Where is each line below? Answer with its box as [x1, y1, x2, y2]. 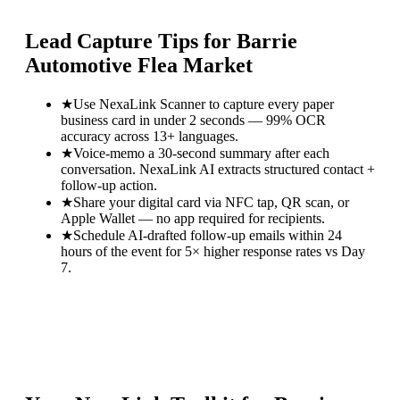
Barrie [237, 29, 297, 53]
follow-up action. [61, 177, 157, 193]
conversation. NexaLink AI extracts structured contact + [61, 161, 375, 177]
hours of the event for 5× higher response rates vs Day [61, 243, 365, 259]
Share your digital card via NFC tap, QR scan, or [73, 194, 349, 210]
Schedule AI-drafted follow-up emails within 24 [73, 227, 342, 243]
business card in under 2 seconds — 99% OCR [61, 112, 326, 128]
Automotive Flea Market [25, 53, 253, 77]
